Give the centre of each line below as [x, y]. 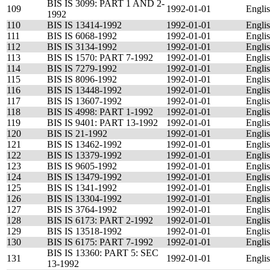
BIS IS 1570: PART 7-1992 [100, 58]
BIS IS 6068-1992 [82, 36]
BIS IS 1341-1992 [82, 188]
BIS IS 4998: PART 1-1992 [100, 112]
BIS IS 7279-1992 [82, 68]
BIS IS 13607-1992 [84, 101]
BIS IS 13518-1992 [84, 231]
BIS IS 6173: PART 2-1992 [100, 220]
